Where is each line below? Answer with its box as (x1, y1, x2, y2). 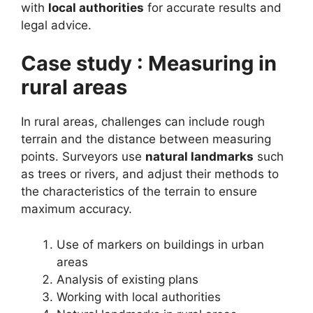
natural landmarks (145, 150, 254, 164)
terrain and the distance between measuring (21, 132, 271, 147)
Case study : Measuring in (21, 51, 277, 76)
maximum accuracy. (21, 202, 132, 217)
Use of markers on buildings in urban (57, 237, 264, 252)
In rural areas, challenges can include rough (21, 115, 265, 129)
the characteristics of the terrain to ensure (21, 184, 257, 199)
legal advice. (21, 17, 92, 32)
